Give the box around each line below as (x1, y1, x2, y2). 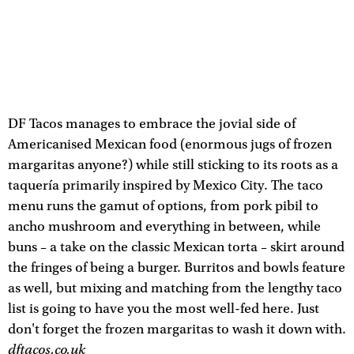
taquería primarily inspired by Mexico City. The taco (8, 177, 323, 194)
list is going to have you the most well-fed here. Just (8, 300, 319, 317)
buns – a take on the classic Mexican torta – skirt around (8, 239, 345, 255)
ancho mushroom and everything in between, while (8, 218, 321, 235)
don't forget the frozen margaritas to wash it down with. (8, 321, 346, 337)
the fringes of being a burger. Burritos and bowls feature (8, 259, 345, 276)
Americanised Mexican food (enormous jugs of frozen (8, 136, 332, 153)
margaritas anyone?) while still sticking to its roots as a (8, 156, 338, 173)
